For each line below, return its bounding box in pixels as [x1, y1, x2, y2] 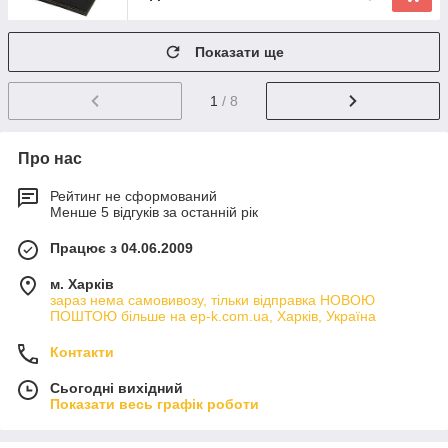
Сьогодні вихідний [50, 380, 183, 397]
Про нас [18, 150, 82, 168]
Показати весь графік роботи [50, 396, 259, 413]
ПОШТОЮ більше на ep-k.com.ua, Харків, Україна [50, 308, 376, 325]
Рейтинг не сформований [50, 188, 217, 205]
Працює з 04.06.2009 [50, 240, 193, 257]
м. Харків [50, 276, 114, 293]
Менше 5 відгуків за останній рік [50, 204, 258, 221]
